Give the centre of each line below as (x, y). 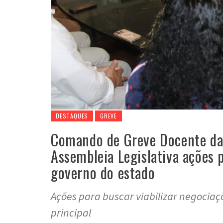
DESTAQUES (72, 115)
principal (71, 212)
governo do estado (103, 172)
